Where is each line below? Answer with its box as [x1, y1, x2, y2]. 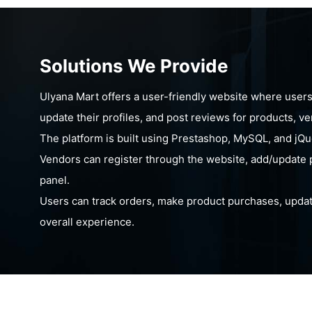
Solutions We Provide [40, 54, 228, 77]
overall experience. [40, 214, 134, 228]
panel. [40, 173, 70, 187]
